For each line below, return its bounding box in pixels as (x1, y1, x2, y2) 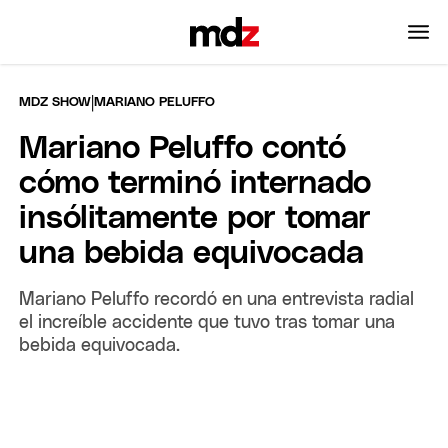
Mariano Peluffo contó (19, 132, 347, 165)
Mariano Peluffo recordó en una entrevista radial (19, 290, 415, 309)
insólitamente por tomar (19, 202, 372, 235)
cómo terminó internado (19, 167, 372, 200)
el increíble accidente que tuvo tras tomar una (19, 313, 396, 332)
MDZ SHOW (19, 95, 92, 109)
